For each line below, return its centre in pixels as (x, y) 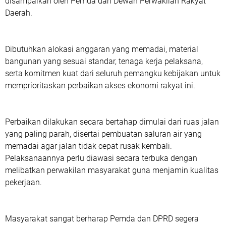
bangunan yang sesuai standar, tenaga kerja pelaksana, (104, 61)
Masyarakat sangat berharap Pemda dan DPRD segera (102, 218)
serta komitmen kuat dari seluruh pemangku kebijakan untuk (113, 73)
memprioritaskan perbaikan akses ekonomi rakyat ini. (100, 85)
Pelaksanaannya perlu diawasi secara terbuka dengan (101, 158)
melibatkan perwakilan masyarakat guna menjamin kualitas (112, 170)
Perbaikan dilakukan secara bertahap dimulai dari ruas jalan (112, 122)
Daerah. (19, 13)
